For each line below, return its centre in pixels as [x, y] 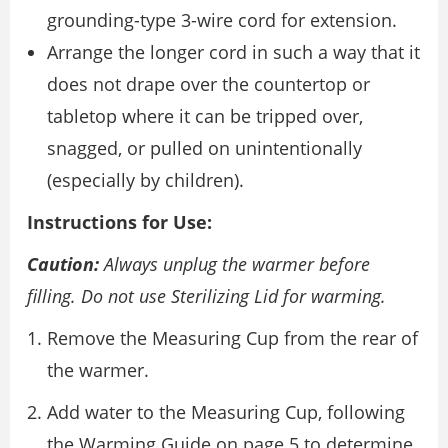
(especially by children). [145, 180]
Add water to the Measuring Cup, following [226, 412]
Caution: [63, 264]
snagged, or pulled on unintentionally [204, 148]
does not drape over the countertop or [208, 84]
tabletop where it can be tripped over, [205, 116]
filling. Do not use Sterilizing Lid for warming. [206, 296]
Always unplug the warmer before [234, 264]
